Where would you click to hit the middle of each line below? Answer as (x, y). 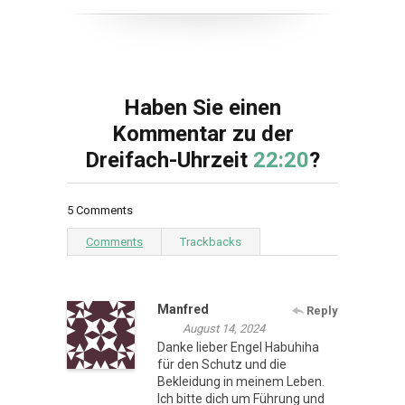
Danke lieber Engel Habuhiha (238, 347)
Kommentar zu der (202, 133)
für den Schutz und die (222, 364)
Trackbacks (211, 241)
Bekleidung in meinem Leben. (241, 381)
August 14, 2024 (224, 328)
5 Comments (100, 210)
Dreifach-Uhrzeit (169, 160)
